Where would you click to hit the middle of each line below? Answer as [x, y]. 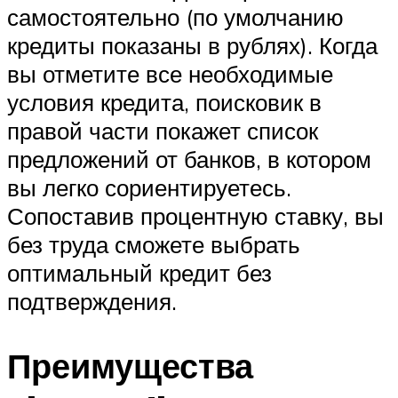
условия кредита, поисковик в [164, 103]
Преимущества [130, 366]
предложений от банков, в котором [189, 159]
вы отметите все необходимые [170, 74]
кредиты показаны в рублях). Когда [192, 46]
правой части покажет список [163, 131]
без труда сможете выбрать [154, 245]
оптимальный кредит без [139, 273]
